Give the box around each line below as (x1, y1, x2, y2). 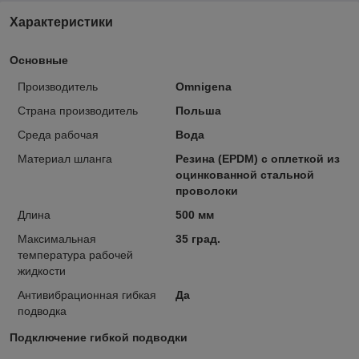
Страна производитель (18, 103, 138, 117)
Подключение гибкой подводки (10, 330, 188, 344)
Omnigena (175, 79, 232, 93)
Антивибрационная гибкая (18, 288, 156, 301)
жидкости (18, 264, 66, 277)
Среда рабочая (18, 127, 99, 141)
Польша (175, 103, 221, 117)
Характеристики (10, 14, 113, 29)
